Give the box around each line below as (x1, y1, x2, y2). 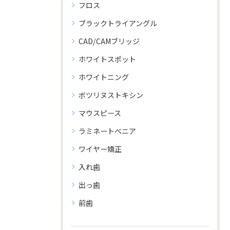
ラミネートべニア (79, 126, 136, 136)
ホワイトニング (79, 72, 129, 82)
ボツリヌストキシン (79, 90, 143, 100)
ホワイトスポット (79, 54, 136, 64)
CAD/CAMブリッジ (79, 36, 140, 46)
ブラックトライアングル (79, 18, 157, 28)
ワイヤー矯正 (79, 144, 122, 154)
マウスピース (79, 108, 121, 118)
